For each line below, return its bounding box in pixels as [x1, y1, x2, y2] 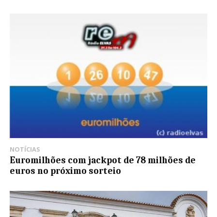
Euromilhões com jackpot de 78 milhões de [10, 155, 196, 166]
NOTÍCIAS [10, 145, 40, 154]
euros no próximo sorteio [10, 166, 121, 177]
